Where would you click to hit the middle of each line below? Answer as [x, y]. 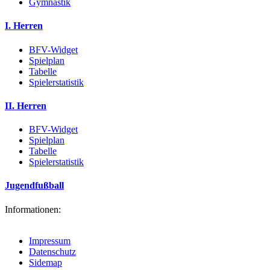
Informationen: [33, 209]
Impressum [50, 240]
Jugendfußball [34, 186]
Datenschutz [52, 251]
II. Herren [26, 105]
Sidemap [46, 262]
